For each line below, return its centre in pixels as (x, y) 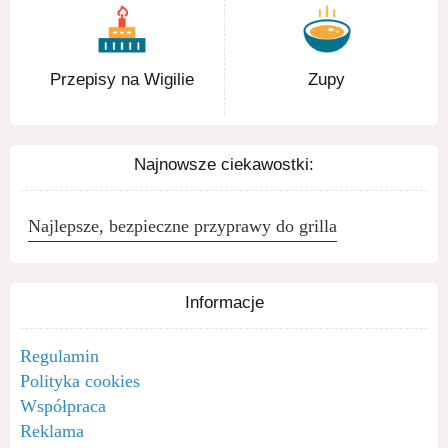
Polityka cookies (80, 380)
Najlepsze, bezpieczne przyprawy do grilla (182, 225)
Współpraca (63, 405)
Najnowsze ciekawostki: (224, 164)
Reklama (52, 430)
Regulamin (59, 355)
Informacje (224, 302)
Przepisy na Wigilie (122, 79)
